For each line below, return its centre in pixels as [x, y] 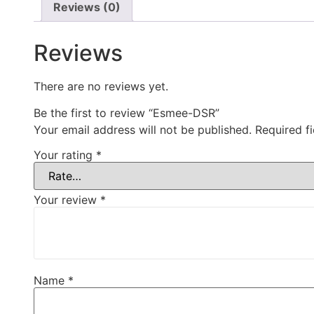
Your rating [65, 155]
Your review [67, 200]
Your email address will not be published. [143, 130]
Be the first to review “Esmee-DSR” [127, 113]
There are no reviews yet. [101, 87]
